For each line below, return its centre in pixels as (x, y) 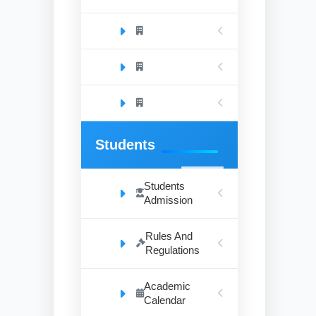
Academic (167, 286)
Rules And (169, 236)
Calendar (165, 300)
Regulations (172, 250)
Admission (168, 200)
